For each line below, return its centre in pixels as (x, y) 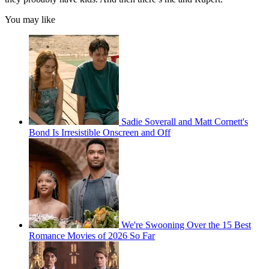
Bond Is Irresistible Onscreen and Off (100, 133)
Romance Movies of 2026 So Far (92, 236)
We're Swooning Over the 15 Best (186, 225)
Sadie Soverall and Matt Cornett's (185, 122)
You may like (30, 20)
